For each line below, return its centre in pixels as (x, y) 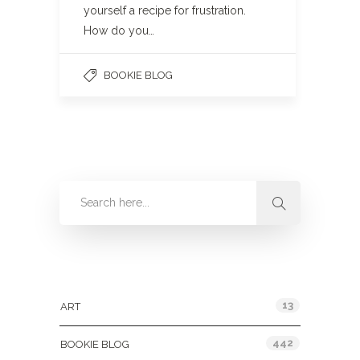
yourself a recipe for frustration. (165, 10)
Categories (92, 272)
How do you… (119, 31)
